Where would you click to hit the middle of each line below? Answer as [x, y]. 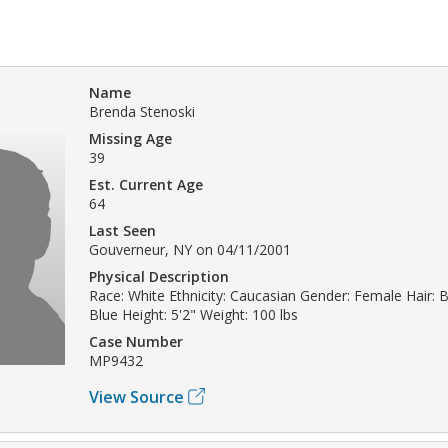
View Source [136, 396]
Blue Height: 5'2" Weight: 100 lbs [193, 314]
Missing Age [130, 138]
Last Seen [122, 230]
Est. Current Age [146, 184]
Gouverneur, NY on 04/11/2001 [190, 249]
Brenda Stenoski [142, 111]
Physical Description [159, 276]
